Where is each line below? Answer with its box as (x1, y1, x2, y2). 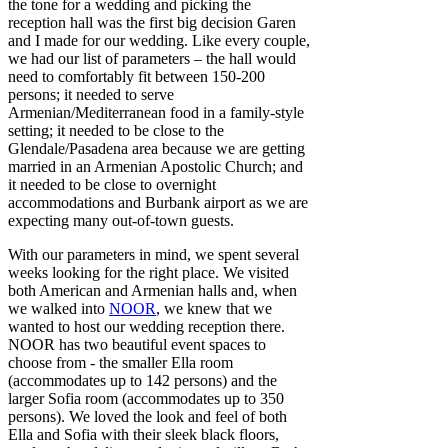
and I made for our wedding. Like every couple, (8, 32, 310, 50)
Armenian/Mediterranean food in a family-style (8, 104, 304, 122)
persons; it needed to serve (8, 86, 174, 104)
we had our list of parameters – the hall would (8, 50, 296, 68)
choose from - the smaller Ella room (8, 354, 233, 372)
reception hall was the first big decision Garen (8, 14, 296, 32)
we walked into (8, 300, 109, 318)
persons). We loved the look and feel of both (8, 408, 287, 426)
